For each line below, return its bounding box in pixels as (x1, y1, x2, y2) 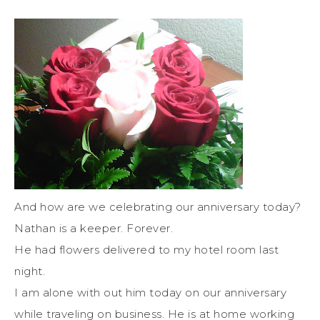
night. (14, 264, 49, 278)
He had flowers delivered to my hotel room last (14, 242, 279, 256)
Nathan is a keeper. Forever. (14, 221, 176, 235)
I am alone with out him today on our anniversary (14, 285, 286, 299)
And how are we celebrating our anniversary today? (14, 199, 301, 214)
